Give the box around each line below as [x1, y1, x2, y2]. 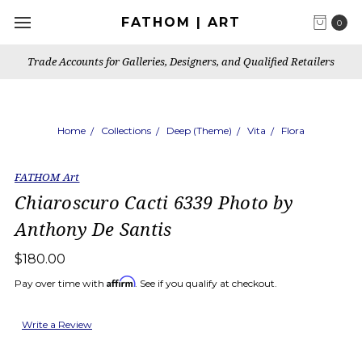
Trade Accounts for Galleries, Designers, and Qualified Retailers [27, 54, 335, 69]
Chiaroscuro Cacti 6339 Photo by [15, 190, 293, 214]
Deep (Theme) [166, 124, 232, 137]
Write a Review [22, 318, 92, 330]
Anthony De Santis [15, 217, 172, 241]
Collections [101, 124, 151, 137]
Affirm [107, 276, 135, 288]
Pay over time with [15, 277, 107, 289]
